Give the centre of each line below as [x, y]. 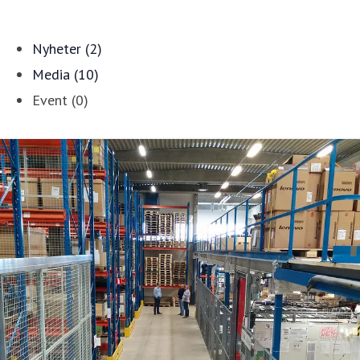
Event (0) [60, 100]
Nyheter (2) [67, 48]
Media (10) [65, 74]
